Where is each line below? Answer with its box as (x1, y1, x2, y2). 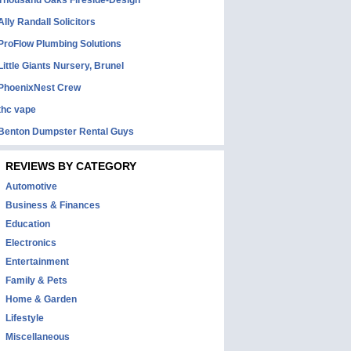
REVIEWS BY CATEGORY (5, 160, 136, 172)
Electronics (5, 237, 56, 248)
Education (5, 219, 50, 230)
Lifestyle (5, 313, 44, 324)
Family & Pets (5, 275, 67, 286)
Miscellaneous (5, 331, 70, 342)
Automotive (5, 181, 57, 192)
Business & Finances (5, 200, 100, 211)
